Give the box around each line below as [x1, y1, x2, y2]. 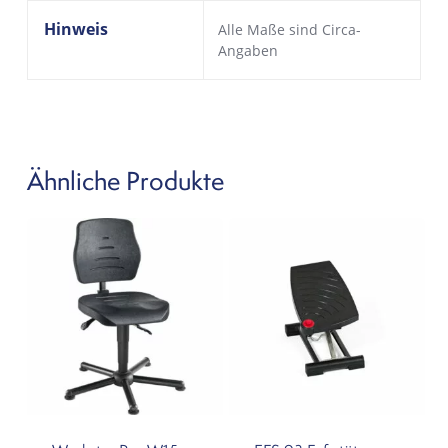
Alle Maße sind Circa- [217, 20, 361, 40]
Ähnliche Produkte [26, 163, 224, 199]
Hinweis [43, 18, 108, 41]
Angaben [217, 41, 278, 61]
